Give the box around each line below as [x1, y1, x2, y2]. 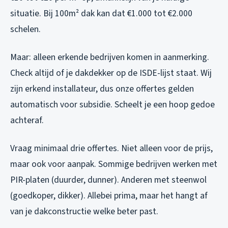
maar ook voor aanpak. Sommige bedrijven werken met [10, 157, 217, 170]
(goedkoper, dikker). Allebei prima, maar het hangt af [10, 189, 208, 202]
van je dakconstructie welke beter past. [10, 205, 158, 218]
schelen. [10, 22, 41, 36]
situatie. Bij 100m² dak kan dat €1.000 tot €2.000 [10, 7, 192, 20]
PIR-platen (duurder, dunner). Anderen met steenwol [10, 173, 207, 186]
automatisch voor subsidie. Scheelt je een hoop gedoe [10, 98, 215, 111]
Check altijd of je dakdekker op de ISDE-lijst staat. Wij [10, 66, 212, 79]
